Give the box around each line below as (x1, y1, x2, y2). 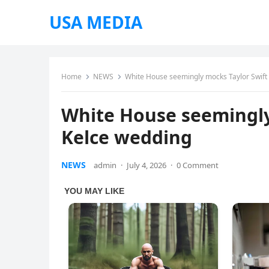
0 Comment (177, 160, 219, 171)
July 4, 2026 (127, 160, 166, 171)
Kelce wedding (61, 125, 192, 150)
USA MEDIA (49, 11, 142, 34)
